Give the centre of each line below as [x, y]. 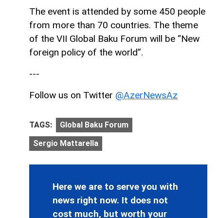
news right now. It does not [110, 200]
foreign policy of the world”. [86, 52]
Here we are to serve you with [115, 187]
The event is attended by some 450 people [117, 11]
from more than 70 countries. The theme [114, 25]
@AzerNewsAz [146, 95]
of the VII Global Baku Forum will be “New [114, 38]
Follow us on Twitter [72, 95]
